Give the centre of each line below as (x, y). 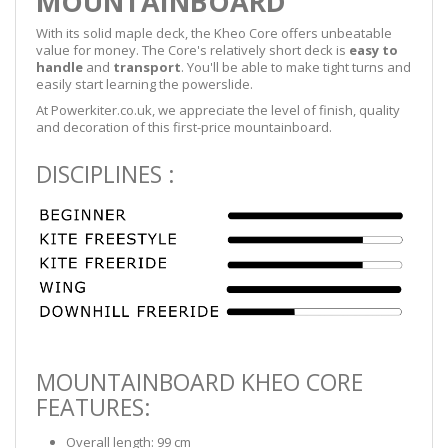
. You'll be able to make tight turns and (296, 66)
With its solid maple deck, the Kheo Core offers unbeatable (214, 32)
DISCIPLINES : (105, 173)
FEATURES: (93, 406)
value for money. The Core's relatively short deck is (192, 49)
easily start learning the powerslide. (144, 83)
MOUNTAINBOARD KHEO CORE (199, 381)
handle (59, 66)
